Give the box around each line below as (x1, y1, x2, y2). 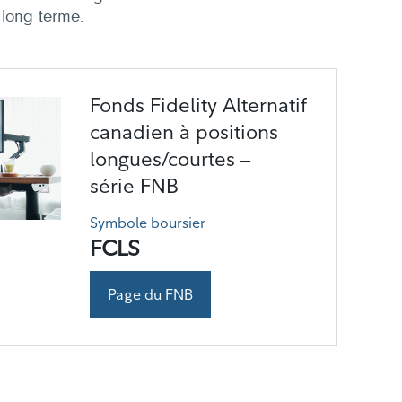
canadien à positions (90, 119, 278, 144)
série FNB (90, 173, 179, 198)
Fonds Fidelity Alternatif (90, 92, 307, 118)
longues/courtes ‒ (90, 146, 250, 171)
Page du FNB (108, 285, 193, 303)
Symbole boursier (90, 214, 205, 232)
